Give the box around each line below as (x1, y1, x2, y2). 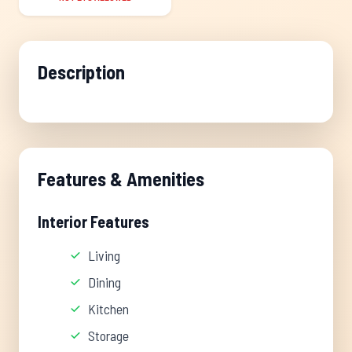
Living (88, 247, 120, 264)
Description (38, 60, 125, 83)
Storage (88, 327, 129, 344)
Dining (88, 273, 121, 291)
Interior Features (38, 212, 149, 231)
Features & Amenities (38, 167, 204, 190)
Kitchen (88, 300, 129, 317)
